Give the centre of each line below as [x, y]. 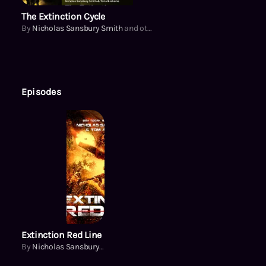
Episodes [41, 91]
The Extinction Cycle [63, 16]
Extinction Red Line [61, 235]
